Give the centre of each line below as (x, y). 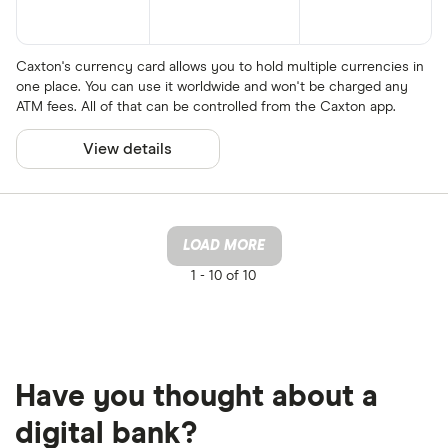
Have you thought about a (196, 396)
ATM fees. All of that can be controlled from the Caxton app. (206, 106)
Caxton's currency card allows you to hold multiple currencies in (220, 66)
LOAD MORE (224, 245)
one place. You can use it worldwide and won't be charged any (212, 86)
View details (128, 148)
